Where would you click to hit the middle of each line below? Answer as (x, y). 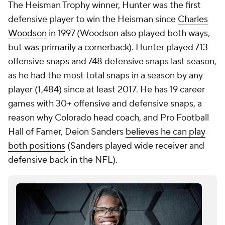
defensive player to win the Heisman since (93, 19)
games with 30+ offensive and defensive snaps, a (105, 104)
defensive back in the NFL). (64, 160)
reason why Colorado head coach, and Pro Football (108, 118)
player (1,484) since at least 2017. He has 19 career (106, 90)
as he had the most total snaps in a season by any (105, 76)
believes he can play (165, 132)
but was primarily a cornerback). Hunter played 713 (108, 47)
